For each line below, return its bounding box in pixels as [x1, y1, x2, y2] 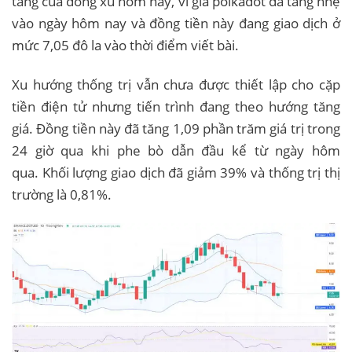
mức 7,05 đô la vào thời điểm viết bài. [12, 36, 242, 55]
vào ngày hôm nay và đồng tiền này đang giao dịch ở [12, 14, 340, 33]
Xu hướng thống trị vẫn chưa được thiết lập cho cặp [12, 75, 340, 94]
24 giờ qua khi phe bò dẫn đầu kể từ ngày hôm [12, 141, 340, 160]
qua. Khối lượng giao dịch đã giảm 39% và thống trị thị [12, 163, 340, 182]
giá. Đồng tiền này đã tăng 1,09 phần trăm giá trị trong [12, 119, 340, 138]
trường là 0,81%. [12, 185, 112, 204]
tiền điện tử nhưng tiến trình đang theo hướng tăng [12, 97, 340, 116]
